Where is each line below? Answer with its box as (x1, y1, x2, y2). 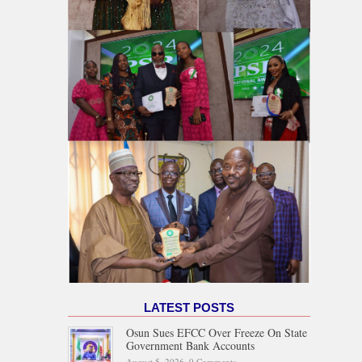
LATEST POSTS (144, 300, 234, 314)
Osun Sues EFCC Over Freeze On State (126, 324, 307, 340)
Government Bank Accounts (126, 337, 255, 353)
